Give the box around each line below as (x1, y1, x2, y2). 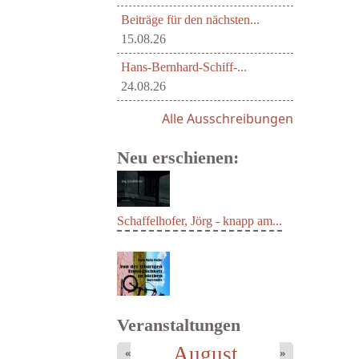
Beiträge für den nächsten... (121, 13, 260, 26)
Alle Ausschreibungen (162, 110, 293, 127)
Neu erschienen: (117, 147, 239, 167)
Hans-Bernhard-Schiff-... (121, 60, 247, 74)
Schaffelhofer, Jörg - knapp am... (117, 258, 282, 272)
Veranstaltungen (117, 315, 240, 335)
